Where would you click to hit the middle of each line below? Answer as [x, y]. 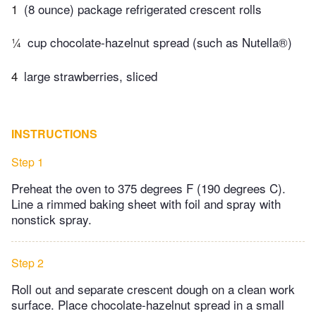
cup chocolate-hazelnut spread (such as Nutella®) [160, 42]
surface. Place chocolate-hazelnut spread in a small [148, 304]
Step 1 [28, 162]
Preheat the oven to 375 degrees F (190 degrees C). [148, 188]
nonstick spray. [51, 219]
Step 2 [28, 262]
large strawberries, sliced [91, 75]
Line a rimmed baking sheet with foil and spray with [146, 203]
